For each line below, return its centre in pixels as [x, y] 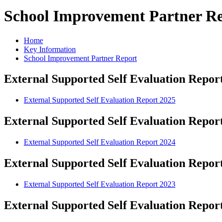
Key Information [50, 49]
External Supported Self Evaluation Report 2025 [100, 100]
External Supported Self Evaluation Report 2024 [100, 142]
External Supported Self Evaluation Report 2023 [100, 184]
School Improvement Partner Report [80, 58]
